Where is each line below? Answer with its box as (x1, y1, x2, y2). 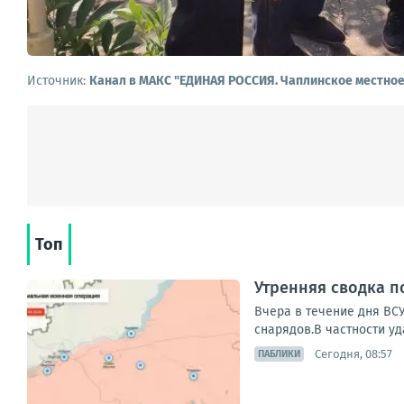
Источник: (27, 73, 89, 88)
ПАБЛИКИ (258, 348, 300, 360)
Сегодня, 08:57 (315, 346, 392, 361)
